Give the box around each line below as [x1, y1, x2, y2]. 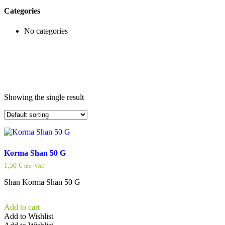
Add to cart [4, 202, 40, 211]
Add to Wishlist [4, 211, 53, 220]
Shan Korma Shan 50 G [4, 177, 80, 186]
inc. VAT [24, 162, 45, 169]
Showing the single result [4, 92, 84, 101]
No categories [24, 26, 68, 35]
